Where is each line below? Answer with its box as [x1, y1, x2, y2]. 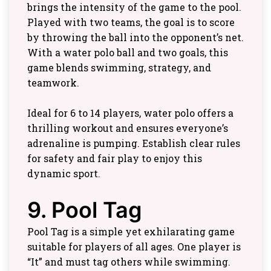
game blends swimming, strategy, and [27, 60, 211, 74]
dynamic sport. [27, 166, 100, 180]
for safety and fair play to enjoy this [27, 151, 202, 165]
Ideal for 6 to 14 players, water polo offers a [27, 106, 233, 119]
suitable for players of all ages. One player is [27, 240, 241, 253]
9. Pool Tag [27, 196, 142, 223]
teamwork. [27, 76, 79, 89]
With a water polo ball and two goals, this [27, 45, 228, 59]
